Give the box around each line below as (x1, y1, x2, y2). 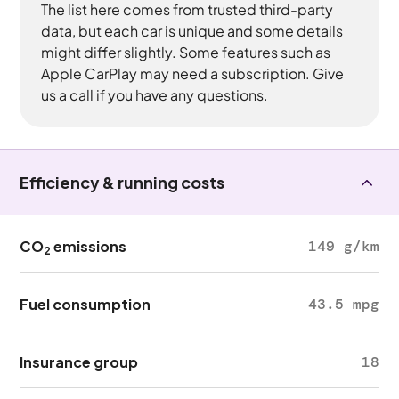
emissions (51, 237, 127, 256)
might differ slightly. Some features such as (41, 43, 331, 61)
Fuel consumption (20, 295, 151, 313)
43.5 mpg (307, 295, 379, 313)
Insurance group (20, 353, 139, 371)
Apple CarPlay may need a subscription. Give (41, 64, 345, 83)
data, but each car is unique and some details (41, 21, 344, 40)
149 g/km (307, 237, 379, 256)
